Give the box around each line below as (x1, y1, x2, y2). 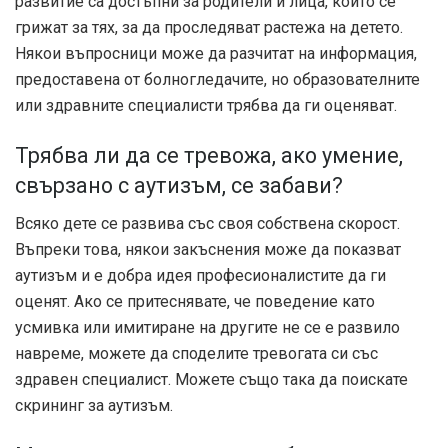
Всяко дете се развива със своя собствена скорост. (15, 214, 400, 234)
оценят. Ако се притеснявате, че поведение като (15, 292, 375, 312)
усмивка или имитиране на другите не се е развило (15, 318, 400, 338)
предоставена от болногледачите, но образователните (15, 69, 420, 89)
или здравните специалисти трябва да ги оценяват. (15, 95, 397, 115)
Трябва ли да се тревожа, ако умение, (15, 142, 403, 168)
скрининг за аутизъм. (15, 396, 173, 416)
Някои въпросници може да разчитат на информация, (15, 43, 417, 63)
